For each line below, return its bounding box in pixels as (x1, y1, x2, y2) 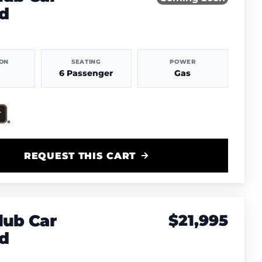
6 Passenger (59, 68, 113, 78)
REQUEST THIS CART (23, 150, 136, 161)
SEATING (71, 58, 101, 65)
